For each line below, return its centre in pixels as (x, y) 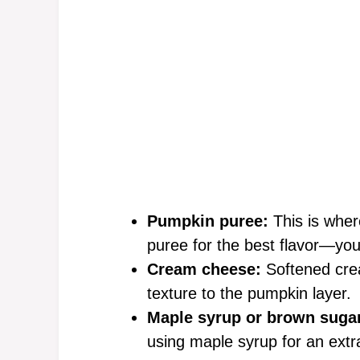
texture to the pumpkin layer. (249, 293)
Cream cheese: (204, 269)
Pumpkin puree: (208, 221)
